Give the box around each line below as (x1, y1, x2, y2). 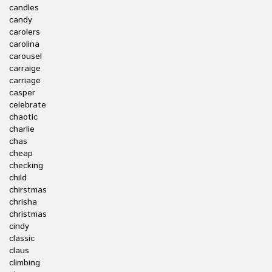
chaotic (9, 111, 38, 123)
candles (9, 2, 39, 14)
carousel (9, 50, 42, 63)
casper (9, 87, 35, 99)
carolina (9, 38, 39, 50)
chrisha (9, 196, 37, 208)
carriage (9, 75, 41, 87)
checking (9, 160, 43, 172)
